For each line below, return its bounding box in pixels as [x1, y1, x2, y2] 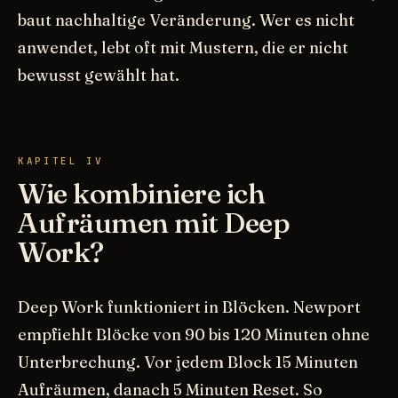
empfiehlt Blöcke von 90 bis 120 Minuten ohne [18, 323, 370, 345]
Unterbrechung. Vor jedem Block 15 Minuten [18, 351, 358, 372]
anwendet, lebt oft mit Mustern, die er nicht [18, 36, 348, 58]
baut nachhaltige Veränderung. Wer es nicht [18, 9, 354, 30]
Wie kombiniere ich [18, 175, 266, 211]
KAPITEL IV [18, 154, 104, 167]
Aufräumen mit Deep [18, 204, 291, 240]
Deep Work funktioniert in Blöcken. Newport [18, 296, 361, 317]
